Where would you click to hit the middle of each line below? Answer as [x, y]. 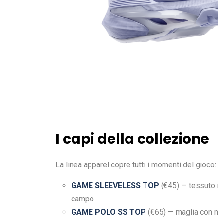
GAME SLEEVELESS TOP [115, 186]
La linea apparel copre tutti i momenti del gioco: [136, 165]
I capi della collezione [132, 139]
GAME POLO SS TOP [109, 212]
